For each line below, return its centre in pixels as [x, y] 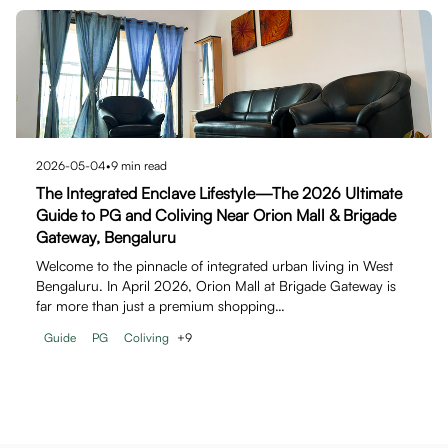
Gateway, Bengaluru [106, 237]
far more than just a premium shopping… [160, 305]
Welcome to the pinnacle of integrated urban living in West [214, 265]
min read [142, 165]
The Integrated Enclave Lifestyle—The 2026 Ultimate [219, 193]
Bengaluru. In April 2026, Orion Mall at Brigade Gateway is [216, 285]
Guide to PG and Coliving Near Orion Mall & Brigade [216, 215]
